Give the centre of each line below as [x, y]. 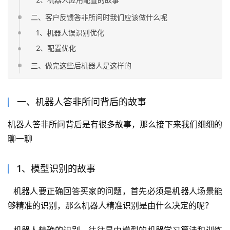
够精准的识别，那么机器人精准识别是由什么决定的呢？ [110, 205]
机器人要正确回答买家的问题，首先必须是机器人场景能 [115, 191]
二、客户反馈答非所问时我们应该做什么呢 [99, 17]
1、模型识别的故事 [56, 168]
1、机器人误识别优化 [70, 33]
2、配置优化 [56, 48]
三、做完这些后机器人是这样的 [81, 65]
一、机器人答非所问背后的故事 [82, 102]
